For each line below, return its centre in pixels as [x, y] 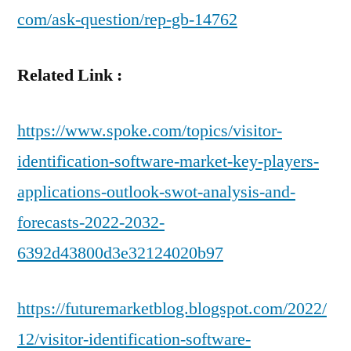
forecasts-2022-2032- [91, 223]
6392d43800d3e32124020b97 [120, 253]
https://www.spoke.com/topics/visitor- [150, 131]
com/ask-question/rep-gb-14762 [127, 20]
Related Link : [70, 75]
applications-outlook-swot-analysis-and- [156, 192]
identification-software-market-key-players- [168, 161]
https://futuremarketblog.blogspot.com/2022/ [172, 309]
